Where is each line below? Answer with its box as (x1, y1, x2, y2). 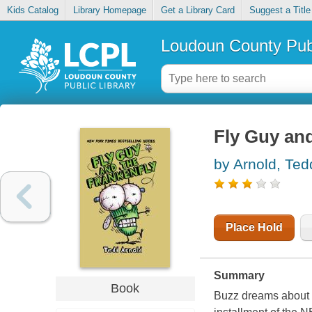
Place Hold (225, 221, 283, 234)
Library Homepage (72, 5, 146, 16)
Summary (213, 270, 265, 282)
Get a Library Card (160, 5, 235, 16)
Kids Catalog (6, 5, 58, 16)
